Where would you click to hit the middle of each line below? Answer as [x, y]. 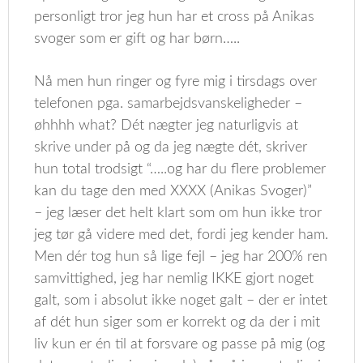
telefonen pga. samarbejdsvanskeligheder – [169, 104]
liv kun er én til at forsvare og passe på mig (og [180, 344]
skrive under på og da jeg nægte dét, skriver [171, 147]
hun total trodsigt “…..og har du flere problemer [180, 169]
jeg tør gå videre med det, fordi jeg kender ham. [181, 235]
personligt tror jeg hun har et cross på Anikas [175, 17]
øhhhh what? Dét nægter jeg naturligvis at [167, 126]
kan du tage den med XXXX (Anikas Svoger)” [173, 191]
